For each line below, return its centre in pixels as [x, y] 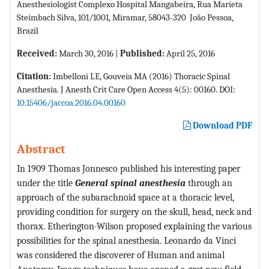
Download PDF [222, 125]
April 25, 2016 [190, 53]
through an [209, 183]
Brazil [28, 30]
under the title [46, 183]
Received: [37, 53]
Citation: [35, 76]
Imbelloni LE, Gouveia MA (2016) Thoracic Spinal [141, 76]
